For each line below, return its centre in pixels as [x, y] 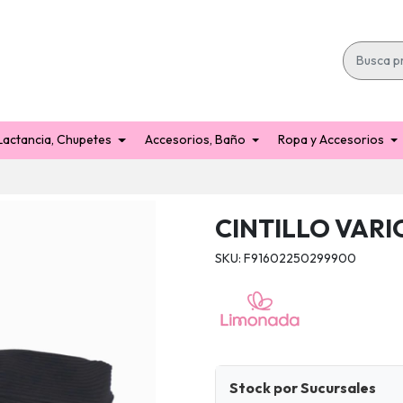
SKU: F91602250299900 [286, 258]
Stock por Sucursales [303, 388]
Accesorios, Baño [195, 140]
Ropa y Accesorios [331, 140]
